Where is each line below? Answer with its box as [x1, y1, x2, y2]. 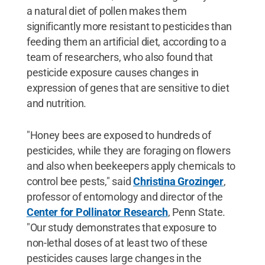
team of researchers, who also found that [26, 50, 213, 63]
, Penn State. [167, 205, 226, 218]
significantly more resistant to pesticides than [26, 20, 232, 33]
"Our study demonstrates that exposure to [26, 221, 216, 234]
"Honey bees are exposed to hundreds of [26, 128, 211, 141]
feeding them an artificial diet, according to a [26, 35, 227, 48]
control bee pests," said [26, 174, 134, 188]
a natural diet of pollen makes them [26, 4, 187, 17]
